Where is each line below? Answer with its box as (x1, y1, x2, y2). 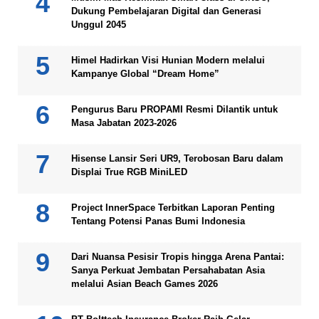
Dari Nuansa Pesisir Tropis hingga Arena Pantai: (71, 251, 284, 262)
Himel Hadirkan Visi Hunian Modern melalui (71, 54, 265, 66)
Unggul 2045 (71, 19, 126, 30)
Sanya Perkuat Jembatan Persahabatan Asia (71, 264, 265, 276)
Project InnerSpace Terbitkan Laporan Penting (71, 202, 275, 213)
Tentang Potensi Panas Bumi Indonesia (71, 215, 245, 226)
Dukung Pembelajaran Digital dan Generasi (71, 5, 261, 16)
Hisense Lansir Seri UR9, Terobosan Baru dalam (71, 152, 283, 164)
